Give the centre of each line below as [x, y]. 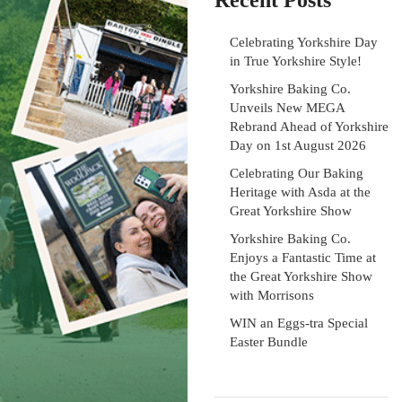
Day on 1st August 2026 [298, 145]
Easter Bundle [269, 342]
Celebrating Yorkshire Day [304, 42]
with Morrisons [272, 295]
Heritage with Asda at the [300, 192]
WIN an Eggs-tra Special [299, 323]
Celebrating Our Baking [297, 173]
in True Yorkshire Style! [296, 61]
